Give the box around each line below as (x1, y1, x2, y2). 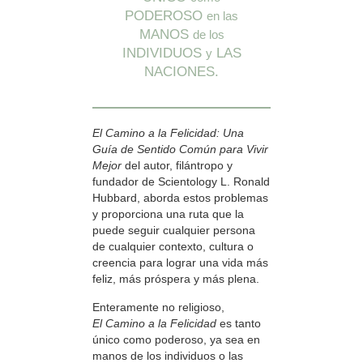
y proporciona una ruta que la (92, 207, 244, 221)
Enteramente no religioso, (92, 300, 224, 314)
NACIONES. (144, 64, 219, 80)
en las (207, 9, 238, 23)
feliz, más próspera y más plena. (92, 272, 259, 286)
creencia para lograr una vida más (92, 256, 268, 270)
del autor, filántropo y (122, 159, 233, 173)
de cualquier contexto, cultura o (92, 240, 254, 254)
